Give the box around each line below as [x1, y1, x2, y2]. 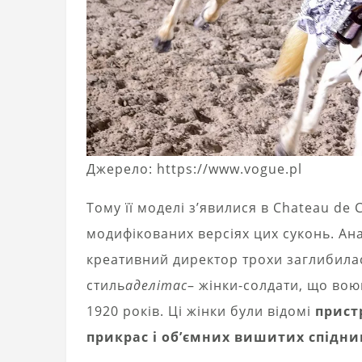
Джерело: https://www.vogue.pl [86, 160, 302, 179]
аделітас [125, 276, 187, 295]
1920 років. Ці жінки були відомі [86, 302, 315, 321]
